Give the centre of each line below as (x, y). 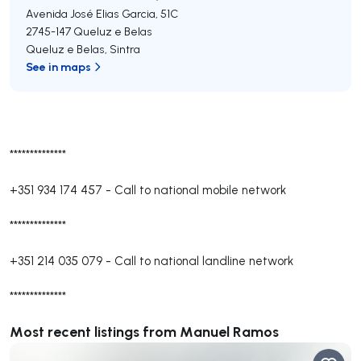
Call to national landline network (204, 261)
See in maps (58, 66)
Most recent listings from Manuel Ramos (144, 331)
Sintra (125, 49)
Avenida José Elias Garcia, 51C (102, 14)
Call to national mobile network (200, 190)
